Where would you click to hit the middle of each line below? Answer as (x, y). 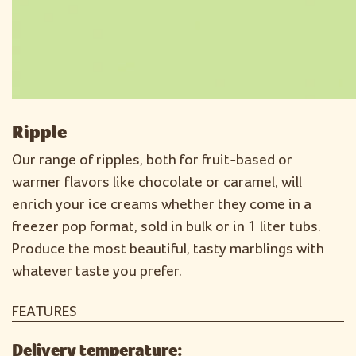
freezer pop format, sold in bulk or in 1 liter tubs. (166, 227)
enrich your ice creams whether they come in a (162, 205)
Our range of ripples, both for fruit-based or (152, 160)
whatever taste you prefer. (97, 271)
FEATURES (44, 312)
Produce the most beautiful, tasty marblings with (168, 249)
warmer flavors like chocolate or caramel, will (157, 182)
